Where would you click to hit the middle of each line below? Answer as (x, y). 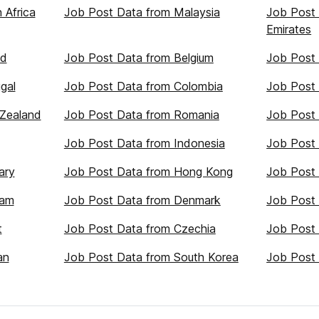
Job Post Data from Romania (141, 115)
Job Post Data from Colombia (143, 86)
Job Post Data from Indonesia (144, 143)
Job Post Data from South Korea (151, 257)
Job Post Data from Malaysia (142, 12)
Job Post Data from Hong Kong (148, 172)
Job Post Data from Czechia (140, 229)
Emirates (289, 29)
